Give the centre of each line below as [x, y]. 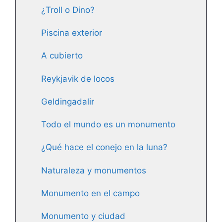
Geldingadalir [68, 101]
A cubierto [62, 56]
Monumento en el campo [90, 193]
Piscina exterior [72, 33]
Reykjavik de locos [78, 79]
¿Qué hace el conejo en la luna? [104, 147]
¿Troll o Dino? [68, 10]
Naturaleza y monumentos [94, 170]
